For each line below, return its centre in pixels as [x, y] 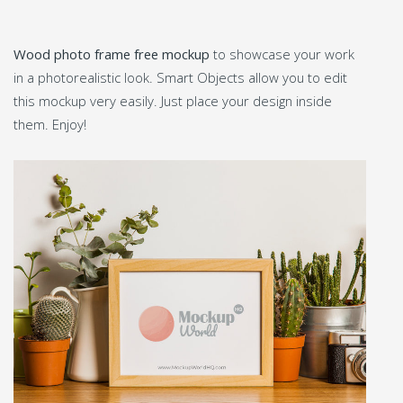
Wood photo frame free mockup [112, 54]
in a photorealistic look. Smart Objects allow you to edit [180, 77]
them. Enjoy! [50, 124]
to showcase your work [282, 54]
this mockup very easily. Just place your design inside [173, 100]
